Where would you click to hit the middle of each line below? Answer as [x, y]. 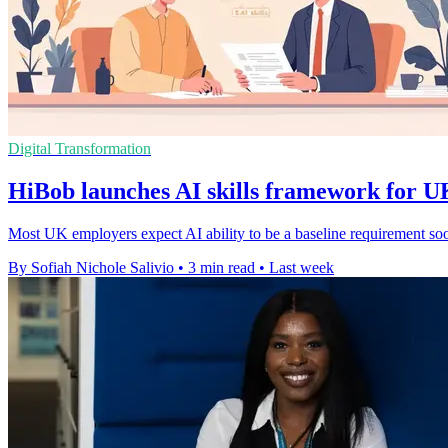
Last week [301, 268]
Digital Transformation [79, 149]
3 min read [221, 268]
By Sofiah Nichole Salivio [91, 268]
